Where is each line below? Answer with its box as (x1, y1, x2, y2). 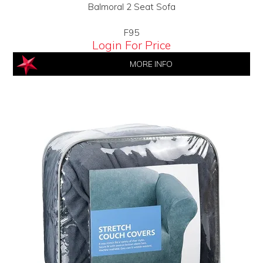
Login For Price (92, 38, 171, 53)
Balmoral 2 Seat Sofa (87, 1, 176, 13)
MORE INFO (129, 59, 173, 69)
